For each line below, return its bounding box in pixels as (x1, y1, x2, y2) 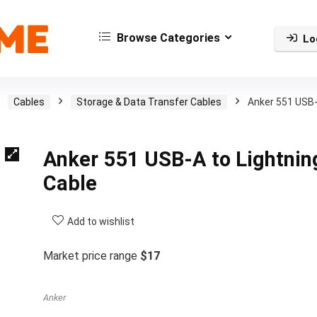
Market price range (42, 249, 140, 263)
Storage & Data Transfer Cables (76, 96, 221, 108)
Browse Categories (114, 30, 220, 45)
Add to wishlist (67, 216, 134, 227)
